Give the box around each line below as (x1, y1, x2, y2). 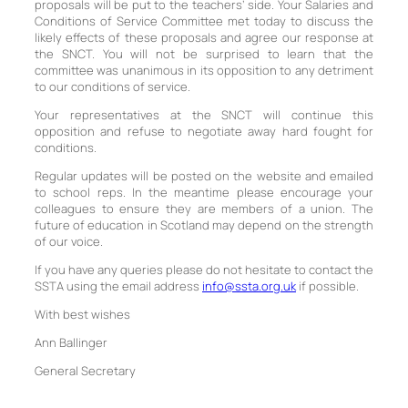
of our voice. (35, 232, 103, 250)
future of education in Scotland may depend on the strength (35, 216, 373, 233)
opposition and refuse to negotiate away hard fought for (35, 122, 373, 139)
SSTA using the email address (35, 277, 202, 294)
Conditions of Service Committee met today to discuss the (35, 12, 373, 29)
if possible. (296, 277, 359, 294)
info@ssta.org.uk (202, 277, 296, 294)
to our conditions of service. (35, 77, 190, 95)
